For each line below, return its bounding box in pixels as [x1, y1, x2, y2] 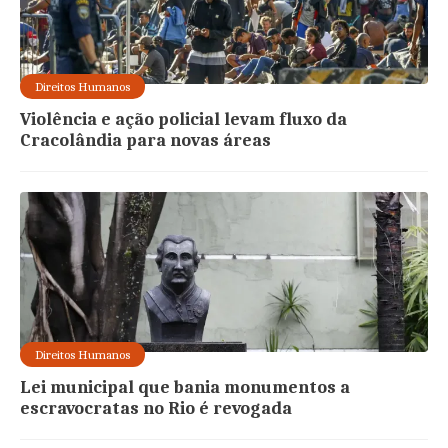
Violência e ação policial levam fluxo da [20, 109, 348, 131]
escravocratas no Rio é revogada [20, 398, 293, 420]
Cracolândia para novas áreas [20, 130, 272, 152]
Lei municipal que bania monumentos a [20, 377, 351, 399]
